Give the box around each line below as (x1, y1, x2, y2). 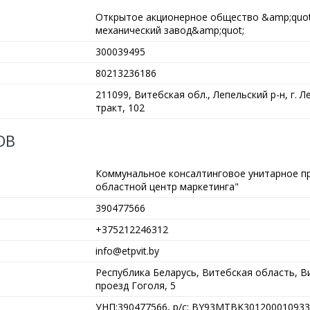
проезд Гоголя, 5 (95, 279, 176, 292)
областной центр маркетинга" (95, 180, 239, 193)
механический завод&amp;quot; (95, 24, 244, 37)
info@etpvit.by (95, 244, 159, 257)
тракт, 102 (95, 101, 145, 114)
